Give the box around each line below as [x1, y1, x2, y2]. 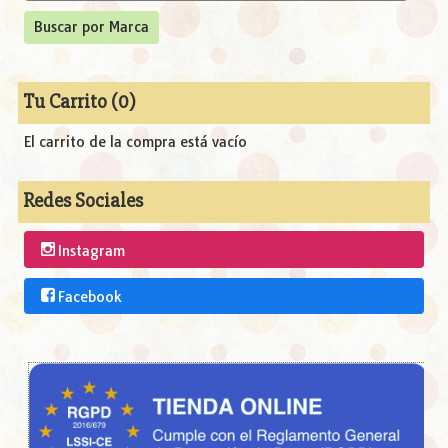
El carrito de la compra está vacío [24, 133, 247, 152]
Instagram [57, 241, 125, 260]
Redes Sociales [23, 188, 143, 214]
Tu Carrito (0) [23, 89, 136, 115]
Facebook [57, 287, 122, 306]
